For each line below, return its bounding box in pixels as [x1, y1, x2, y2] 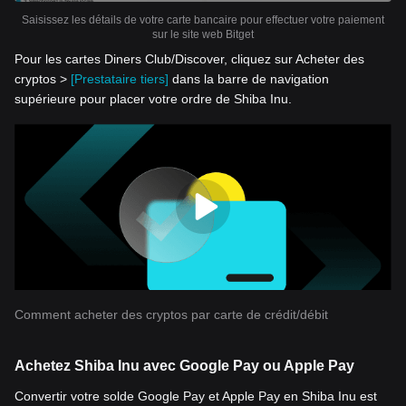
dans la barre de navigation [169, 72, 329, 87]
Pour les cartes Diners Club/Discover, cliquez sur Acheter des [14, 52, 364, 67]
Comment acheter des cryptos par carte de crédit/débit [14, 307, 328, 323]
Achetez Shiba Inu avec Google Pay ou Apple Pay [14, 358, 354, 374]
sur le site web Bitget [152, 28, 254, 42]
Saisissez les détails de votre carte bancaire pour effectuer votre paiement [22, 14, 384, 27]
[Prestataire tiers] [71, 72, 169, 87]
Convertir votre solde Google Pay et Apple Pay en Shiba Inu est [14, 389, 377, 404]
